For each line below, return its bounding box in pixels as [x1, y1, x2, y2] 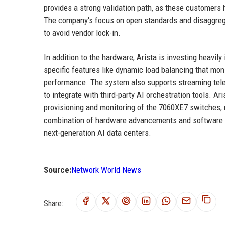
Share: [44, 198, 63, 208]
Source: [44, 164, 71, 175]
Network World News [71, 164, 141, 175]
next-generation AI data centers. [44, 127, 151, 138]
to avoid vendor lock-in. [44, 27, 121, 38]
